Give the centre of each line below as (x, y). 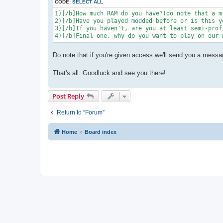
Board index (101, 132)
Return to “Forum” (81, 112)
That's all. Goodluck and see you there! (109, 73)
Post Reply (68, 96)
